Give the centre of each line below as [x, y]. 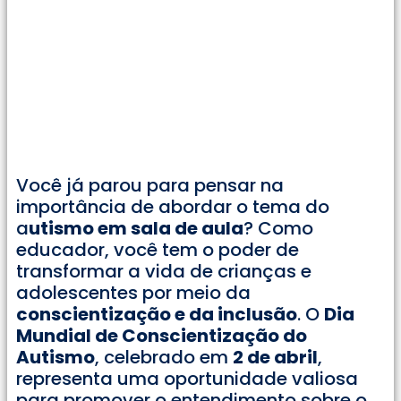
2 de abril [275, 358]
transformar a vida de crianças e [164, 272]
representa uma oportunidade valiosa [187, 379]
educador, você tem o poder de [158, 250]
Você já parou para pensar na [150, 186]
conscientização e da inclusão [157, 315]
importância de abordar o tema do [173, 207]
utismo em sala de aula [136, 229]
